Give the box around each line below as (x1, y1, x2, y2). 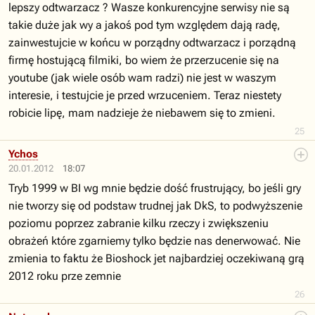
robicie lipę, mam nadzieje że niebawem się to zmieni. (8, 106, 276, 120)
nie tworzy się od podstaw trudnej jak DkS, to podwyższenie (8, 199, 302, 212)
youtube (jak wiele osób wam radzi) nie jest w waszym (8, 71, 276, 84)
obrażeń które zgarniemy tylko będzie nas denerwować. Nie (8, 234, 300, 247)
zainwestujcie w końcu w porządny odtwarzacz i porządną (8, 36, 296, 49)
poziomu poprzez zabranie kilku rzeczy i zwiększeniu (8, 217, 269, 230)
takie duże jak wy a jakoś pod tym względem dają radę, (8, 18, 281, 32)
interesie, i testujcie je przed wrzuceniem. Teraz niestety (8, 89, 281, 102)
